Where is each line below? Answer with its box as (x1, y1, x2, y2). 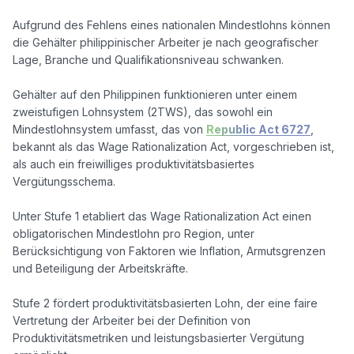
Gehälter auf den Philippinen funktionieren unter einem (13, 87, 297, 101)
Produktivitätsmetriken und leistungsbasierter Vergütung (13, 330, 304, 345)
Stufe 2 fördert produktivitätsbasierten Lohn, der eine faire (13, 296, 318, 310)
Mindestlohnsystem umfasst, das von (13, 122, 206, 136)
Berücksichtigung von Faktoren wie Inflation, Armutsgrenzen (13, 243, 326, 258)
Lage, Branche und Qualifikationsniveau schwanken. (13, 52, 284, 66)
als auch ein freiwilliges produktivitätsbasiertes (13, 156, 254, 171)
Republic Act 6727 (206, 122, 311, 136)
